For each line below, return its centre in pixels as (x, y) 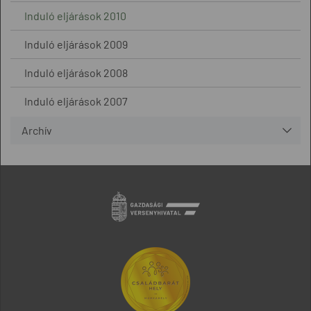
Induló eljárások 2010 (75, 16)
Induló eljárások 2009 (76, 44)
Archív (37, 130)
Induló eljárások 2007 (76, 101)
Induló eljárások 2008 (76, 73)
